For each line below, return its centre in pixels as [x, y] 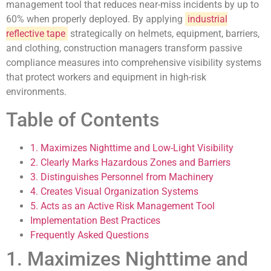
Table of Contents [83, 119]
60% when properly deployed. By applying [96, 19]
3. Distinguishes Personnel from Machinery [122, 177]
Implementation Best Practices [95, 220]
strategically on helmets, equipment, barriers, [164, 34]
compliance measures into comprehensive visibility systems [134, 63]
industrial [207, 19]
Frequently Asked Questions [90, 235]
